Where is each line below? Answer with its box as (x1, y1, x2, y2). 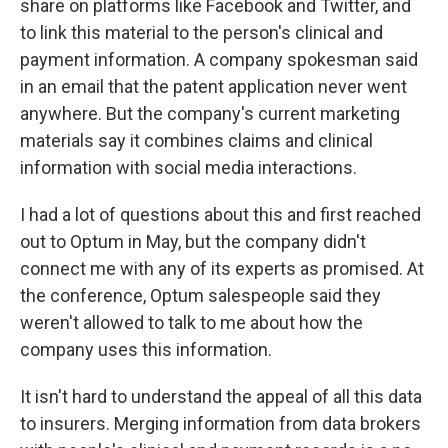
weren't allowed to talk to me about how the (20, 312, 363, 333)
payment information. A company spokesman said (20, 49, 418, 70)
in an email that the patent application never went (20, 76, 407, 97)
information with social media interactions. (20, 157, 357, 178)
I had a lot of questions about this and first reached (20, 204, 421, 225)
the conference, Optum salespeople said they (20, 285, 381, 306)
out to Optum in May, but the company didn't (20, 231, 366, 252)
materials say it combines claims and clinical (20, 130, 373, 151)
